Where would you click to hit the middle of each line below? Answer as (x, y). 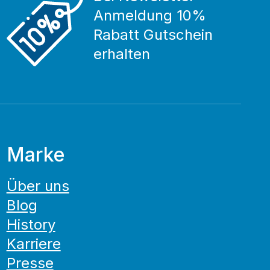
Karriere (33, 244)
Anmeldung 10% (150, 15)
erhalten (122, 54)
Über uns (38, 186)
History (31, 224)
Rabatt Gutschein (153, 34)
